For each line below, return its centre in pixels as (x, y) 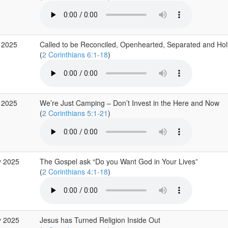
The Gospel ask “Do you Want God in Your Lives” (119, 161)
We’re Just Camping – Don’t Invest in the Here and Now (129, 103)
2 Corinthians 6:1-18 (75, 54)
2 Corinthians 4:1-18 (75, 172)
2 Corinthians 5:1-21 (75, 113)
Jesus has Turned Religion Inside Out (100, 220)
